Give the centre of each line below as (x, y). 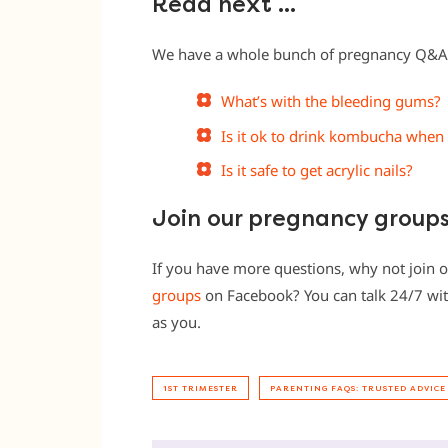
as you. (176, 322)
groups (176, 295)
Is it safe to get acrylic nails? (317, 170)
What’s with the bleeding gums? (331, 101)
